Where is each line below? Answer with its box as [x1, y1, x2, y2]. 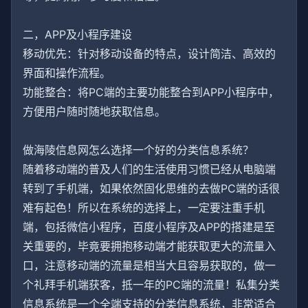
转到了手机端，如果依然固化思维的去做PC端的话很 [23, 181, 280, 195]
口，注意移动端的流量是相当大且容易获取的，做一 [23, 258, 276, 272]
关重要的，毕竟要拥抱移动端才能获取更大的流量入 [23, 239, 276, 253]
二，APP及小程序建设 [23, 27, 132, 41]
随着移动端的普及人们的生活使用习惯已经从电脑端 [23, 162, 276, 176]
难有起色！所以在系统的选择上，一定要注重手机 [23, 201, 265, 214]
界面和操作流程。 [23, 66, 111, 80]
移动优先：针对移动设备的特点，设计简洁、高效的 [23, 47, 276, 60]
